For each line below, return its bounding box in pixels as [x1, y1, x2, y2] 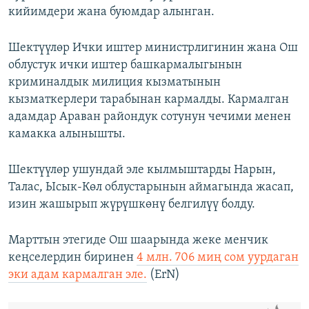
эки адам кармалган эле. [8, 268, 147, 282]
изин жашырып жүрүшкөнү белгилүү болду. [8, 198, 255, 212]
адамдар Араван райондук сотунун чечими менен [8, 110, 291, 124]
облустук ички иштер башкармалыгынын [8, 59, 242, 72]
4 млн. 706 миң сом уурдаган [137, 251, 299, 265]
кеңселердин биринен [8, 251, 137, 265]
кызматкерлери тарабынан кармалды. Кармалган [8, 93, 289, 107]
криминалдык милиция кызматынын [8, 76, 221, 90]
